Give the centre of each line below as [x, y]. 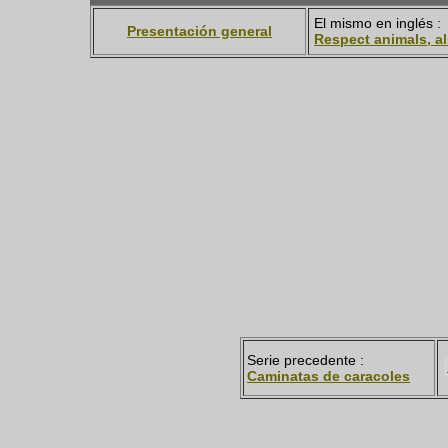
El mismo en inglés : [377, 23]
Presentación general [199, 31]
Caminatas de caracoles [328, 376]
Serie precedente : [305, 360]
